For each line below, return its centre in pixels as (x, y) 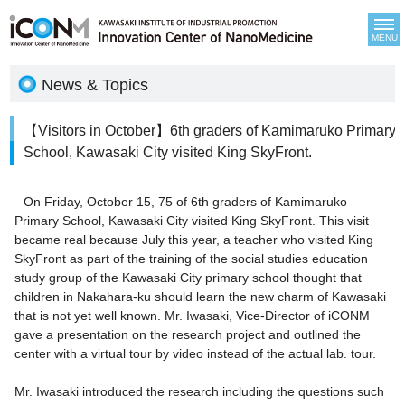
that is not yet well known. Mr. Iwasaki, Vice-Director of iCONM (193, 316)
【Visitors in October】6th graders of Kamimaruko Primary (209, 130)
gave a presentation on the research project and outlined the (188, 335)
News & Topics (95, 85)
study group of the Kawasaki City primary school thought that (188, 278)
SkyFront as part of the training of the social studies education (192, 259)
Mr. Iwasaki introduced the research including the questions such (200, 392)
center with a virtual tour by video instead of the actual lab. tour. (196, 354)
